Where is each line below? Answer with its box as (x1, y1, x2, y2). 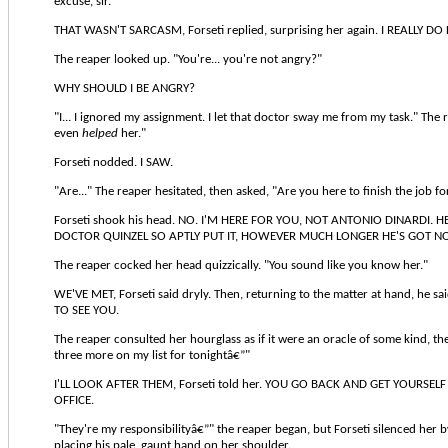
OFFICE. (54, 393, 94, 407)
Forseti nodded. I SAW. (54, 155, 173, 169)
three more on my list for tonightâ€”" (54, 348, 250, 362)
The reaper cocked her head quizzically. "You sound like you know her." (54, 258, 428, 272)
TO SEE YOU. (54, 303, 119, 317)
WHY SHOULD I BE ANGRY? (54, 81, 195, 95)
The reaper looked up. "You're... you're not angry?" (54, 52, 322, 66)
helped (82, 126, 118, 140)
